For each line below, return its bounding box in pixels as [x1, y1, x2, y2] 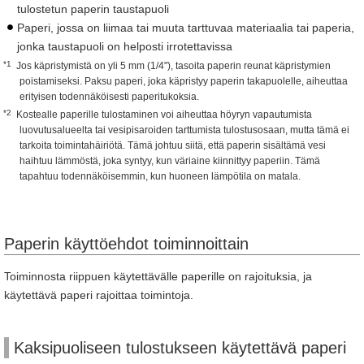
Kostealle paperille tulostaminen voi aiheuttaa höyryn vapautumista [16, 109, 312, 120]
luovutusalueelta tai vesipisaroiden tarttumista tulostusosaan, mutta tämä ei [19, 124, 349, 136]
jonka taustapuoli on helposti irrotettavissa [17, 40, 232, 53]
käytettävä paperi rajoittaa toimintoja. [4, 288, 193, 301]
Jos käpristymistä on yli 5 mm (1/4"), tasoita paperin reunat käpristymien [16, 60, 331, 71]
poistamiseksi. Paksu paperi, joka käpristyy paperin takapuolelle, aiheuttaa [19, 76, 348, 87]
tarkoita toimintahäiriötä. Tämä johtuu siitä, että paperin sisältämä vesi [19, 140, 326, 151]
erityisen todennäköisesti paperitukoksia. [19, 91, 199, 102]
